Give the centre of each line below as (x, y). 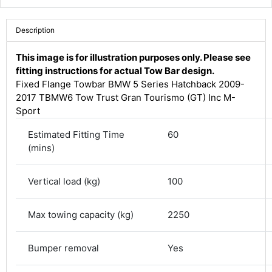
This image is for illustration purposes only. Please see (133, 57)
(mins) (41, 148)
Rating (90, 192)
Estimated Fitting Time (76, 134)
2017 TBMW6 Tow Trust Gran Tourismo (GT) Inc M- (126, 97)
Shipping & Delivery (133, 233)
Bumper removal (63, 248)
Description (35, 30)
